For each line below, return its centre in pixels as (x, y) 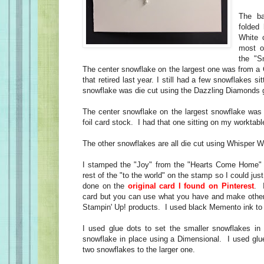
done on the (105, 186)
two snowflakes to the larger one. (139, 249)
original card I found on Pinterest (191, 186)
